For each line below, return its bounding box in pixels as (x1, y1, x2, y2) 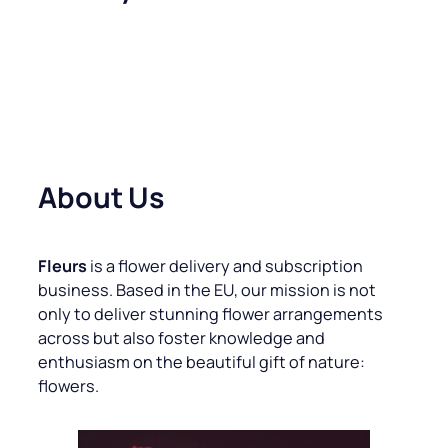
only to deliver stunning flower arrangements (38, 302, 383, 325)
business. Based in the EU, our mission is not (38, 278, 376, 301)
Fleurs (38, 254, 87, 277)
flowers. (38, 374, 99, 397)
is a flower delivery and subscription (87, 254, 363, 277)
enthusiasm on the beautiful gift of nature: (38, 350, 365, 373)
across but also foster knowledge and (38, 326, 325, 349)
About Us (38, 177, 165, 217)
